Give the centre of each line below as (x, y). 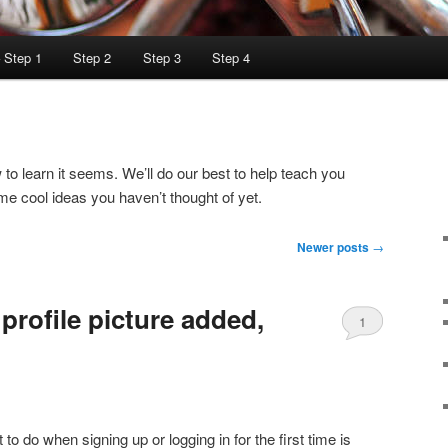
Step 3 (161, 58)
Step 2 (92, 58)
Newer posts (334, 246)
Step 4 (231, 58)
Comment (369, 356)
